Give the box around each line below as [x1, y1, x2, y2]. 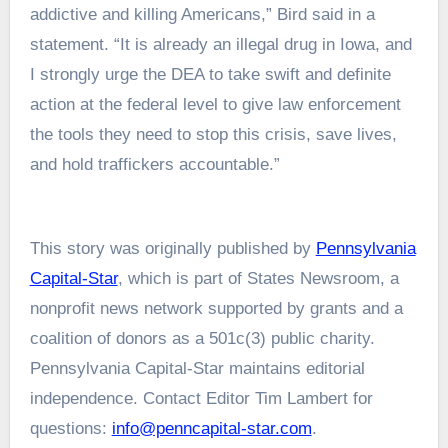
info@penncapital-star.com [111, 419, 312, 439]
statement [29, 35, 104, 55]
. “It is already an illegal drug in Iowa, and [103, 35, 412, 55]
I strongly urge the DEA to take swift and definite [29, 65, 391, 85]
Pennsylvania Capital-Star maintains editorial [29, 359, 365, 379]
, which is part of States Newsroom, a [117, 269, 399, 289]
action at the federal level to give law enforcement [29, 95, 401, 115]
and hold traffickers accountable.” [29, 155, 280, 175]
